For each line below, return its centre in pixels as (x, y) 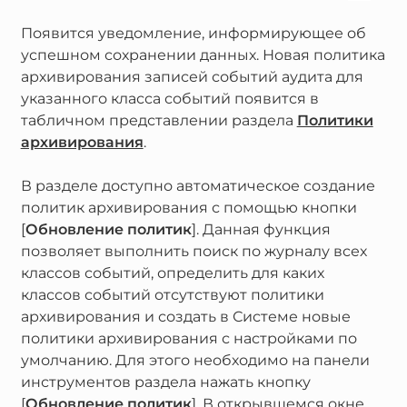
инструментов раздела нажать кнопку (165, 382)
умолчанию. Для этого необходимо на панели (195, 361)
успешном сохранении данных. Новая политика (203, 55)
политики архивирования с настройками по (189, 339)
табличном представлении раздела (159, 121)
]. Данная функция (261, 230)
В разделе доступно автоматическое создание (198, 186)
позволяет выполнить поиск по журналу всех (194, 252)
